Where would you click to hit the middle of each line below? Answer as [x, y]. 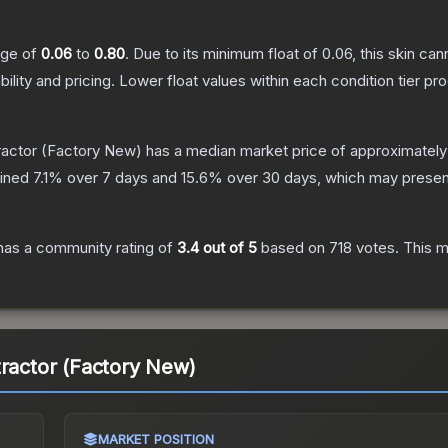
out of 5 [228, 248]
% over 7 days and [114, 178]
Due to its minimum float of [227, 54]
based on [293, 248]
